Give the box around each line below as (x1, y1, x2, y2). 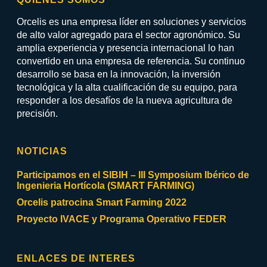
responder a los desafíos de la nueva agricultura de (17, 95, 233, 106)
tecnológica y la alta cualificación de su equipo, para (17, 82, 238, 93)
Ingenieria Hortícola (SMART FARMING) (17, 181, 195, 191)
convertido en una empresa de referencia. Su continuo (17, 56, 246, 67)
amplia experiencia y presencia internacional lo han (17, 43, 235, 54)
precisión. (17, 108, 58, 119)
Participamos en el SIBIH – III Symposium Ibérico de (17, 170, 250, 181)
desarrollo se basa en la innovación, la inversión (17, 69, 221, 80)
